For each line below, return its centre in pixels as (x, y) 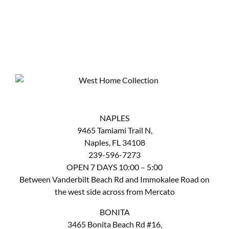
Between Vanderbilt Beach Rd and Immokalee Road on (114, 179)
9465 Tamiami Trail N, (114, 130)
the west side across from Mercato (114, 192)
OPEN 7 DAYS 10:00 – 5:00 (114, 167)
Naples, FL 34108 (114, 143)
